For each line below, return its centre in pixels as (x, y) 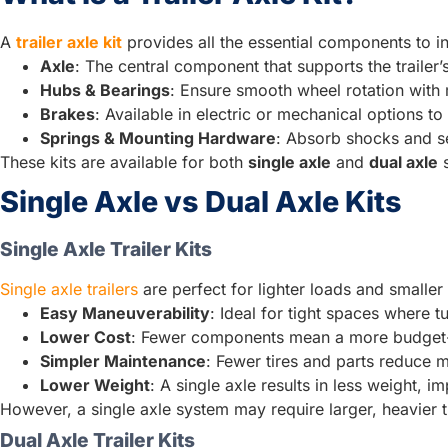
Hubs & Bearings (105, 89)
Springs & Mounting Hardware (158, 137)
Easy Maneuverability (125, 312)
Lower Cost (85, 336)
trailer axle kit (69, 41)
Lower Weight (95, 384)
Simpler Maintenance (123, 360)
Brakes (67, 113)
